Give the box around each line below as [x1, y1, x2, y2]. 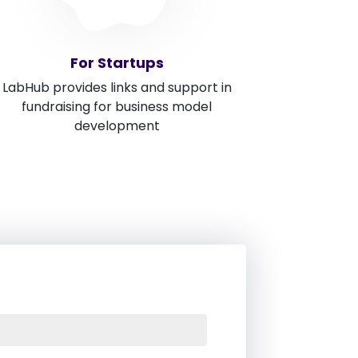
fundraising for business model [22, 97, 212, 117]
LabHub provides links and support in [2, 78, 232, 97]
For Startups [70, 53, 164, 74]
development [74, 117, 160, 136]
